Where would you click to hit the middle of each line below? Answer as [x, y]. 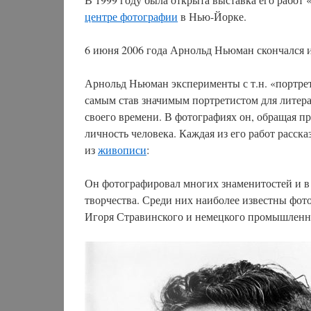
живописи [122, 150]
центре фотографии [131, 16]
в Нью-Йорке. [212, 16]
